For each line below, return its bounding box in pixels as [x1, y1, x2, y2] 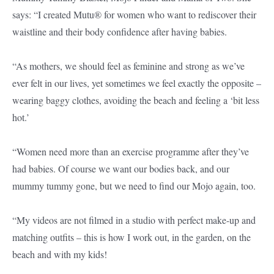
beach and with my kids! [12, 248, 107, 261]
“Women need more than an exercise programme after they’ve [12, 145, 249, 158]
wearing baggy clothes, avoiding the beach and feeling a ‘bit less [12, 94, 259, 107]
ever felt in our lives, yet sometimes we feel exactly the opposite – [12, 76, 261, 90]
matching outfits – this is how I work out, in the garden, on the [12, 231, 251, 244]
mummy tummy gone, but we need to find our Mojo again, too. [12, 179, 256, 193]
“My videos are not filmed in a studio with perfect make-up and [12, 213, 256, 227]
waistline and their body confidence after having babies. [12, 25, 227, 39]
